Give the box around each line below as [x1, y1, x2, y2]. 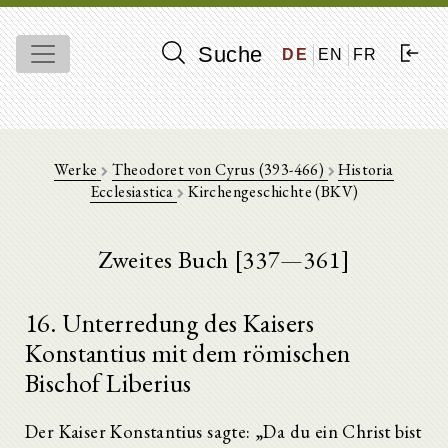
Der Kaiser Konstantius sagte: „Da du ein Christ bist [25, 419, 422, 443]
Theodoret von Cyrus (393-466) [111, 159, 328, 180]
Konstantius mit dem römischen [25, 336, 351, 370]
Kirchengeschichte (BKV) [184, 181, 359, 202]
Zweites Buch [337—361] [97, 244, 351, 275]
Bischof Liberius [25, 366, 192, 400]
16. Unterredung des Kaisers [25, 306, 315, 340]
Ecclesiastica [89, 181, 178, 202]
